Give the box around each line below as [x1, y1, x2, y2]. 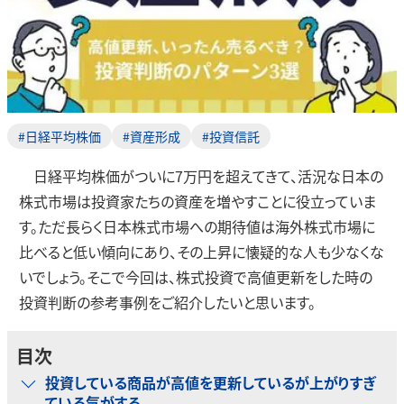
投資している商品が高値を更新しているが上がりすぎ [45, 372, 376, 393]
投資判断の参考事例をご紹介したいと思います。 [18, 291, 316, 313]
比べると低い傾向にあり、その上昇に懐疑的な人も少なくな [18, 241, 384, 262]
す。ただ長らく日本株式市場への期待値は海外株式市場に [18, 216, 375, 237]
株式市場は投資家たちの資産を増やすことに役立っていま [18, 190, 376, 212]
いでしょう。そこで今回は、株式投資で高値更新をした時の [18, 266, 372, 288]
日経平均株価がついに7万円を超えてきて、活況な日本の [18, 165, 383, 187]
